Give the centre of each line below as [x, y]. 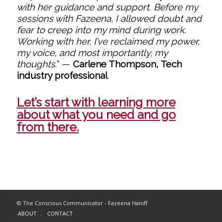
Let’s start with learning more [96, 102]
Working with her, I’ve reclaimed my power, [108, 41]
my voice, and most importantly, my [92, 52]
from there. [48, 127]
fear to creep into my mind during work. [101, 29]
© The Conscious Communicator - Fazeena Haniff [82, 203]
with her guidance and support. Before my [107, 7]
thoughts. [37, 64]
